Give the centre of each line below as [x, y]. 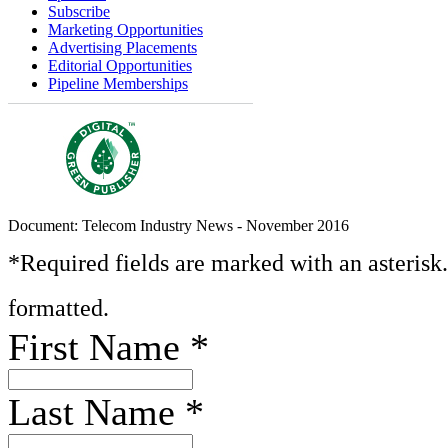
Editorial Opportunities [120, 65]
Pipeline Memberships [118, 83]
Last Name [96, 412]
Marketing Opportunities [125, 29]
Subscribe [79, 11]
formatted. [58, 307]
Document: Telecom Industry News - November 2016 [178, 225]
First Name [99, 347]
